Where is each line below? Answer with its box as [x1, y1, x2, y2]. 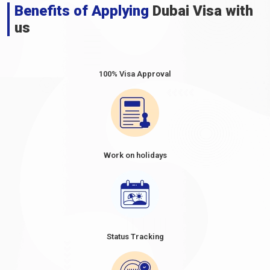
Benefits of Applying [14, 2, 149, 19]
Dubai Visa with [149, 2, 253, 19]
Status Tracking [106, 231, 164, 241]
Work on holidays [103, 150, 167, 160]
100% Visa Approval [99, 69, 171, 78]
